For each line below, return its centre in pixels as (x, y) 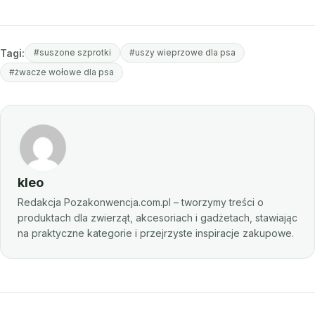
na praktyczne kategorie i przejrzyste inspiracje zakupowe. (156, 233)
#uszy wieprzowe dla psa (182, 53)
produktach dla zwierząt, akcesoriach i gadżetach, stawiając (157, 218)
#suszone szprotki (72, 53)
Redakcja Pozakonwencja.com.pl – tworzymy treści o (141, 202)
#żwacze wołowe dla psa (62, 72)
